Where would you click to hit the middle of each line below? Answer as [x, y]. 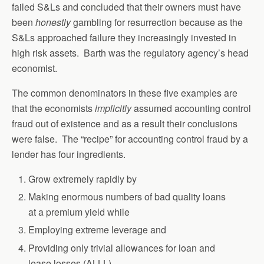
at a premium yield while [79, 212]
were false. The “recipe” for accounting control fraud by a [130, 139]
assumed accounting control [191, 108]
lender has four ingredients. [69, 154]
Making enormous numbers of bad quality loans [127, 197]
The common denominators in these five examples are [125, 93]
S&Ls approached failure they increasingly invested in [124, 38]
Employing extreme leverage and [98, 230]
